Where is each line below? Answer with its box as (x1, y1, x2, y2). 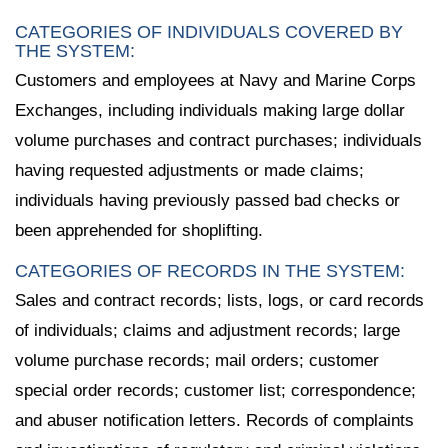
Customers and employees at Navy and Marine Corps (15, 70, 416, 90)
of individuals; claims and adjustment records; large (15, 321, 400, 341)
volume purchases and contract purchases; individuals (15, 130, 422, 150)
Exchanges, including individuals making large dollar (15, 100, 405, 120)
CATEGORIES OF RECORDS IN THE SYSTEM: (15, 261, 405, 282)
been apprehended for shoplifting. (15, 220, 263, 240)
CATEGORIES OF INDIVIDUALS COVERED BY (15, 21, 403, 42)
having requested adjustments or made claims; (15, 160, 364, 180)
